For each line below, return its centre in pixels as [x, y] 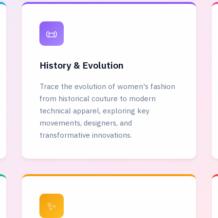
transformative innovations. [85, 135]
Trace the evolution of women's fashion [107, 86]
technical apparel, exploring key [94, 110]
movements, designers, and [85, 123]
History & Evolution [81, 65]
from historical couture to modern [97, 98]
